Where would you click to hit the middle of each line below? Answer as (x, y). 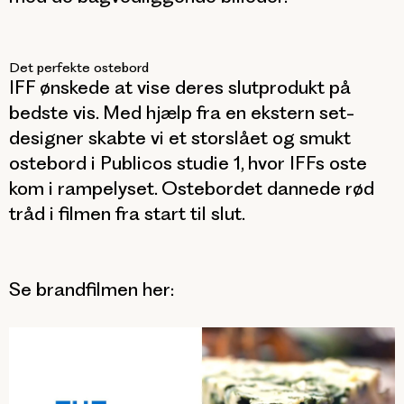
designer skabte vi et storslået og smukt (180, 138)
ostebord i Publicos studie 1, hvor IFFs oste (188, 163)
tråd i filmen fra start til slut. (127, 213)
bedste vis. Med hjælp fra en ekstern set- (182, 112)
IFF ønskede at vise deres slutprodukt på (180, 87)
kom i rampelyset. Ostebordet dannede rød (192, 188)
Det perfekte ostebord (79, 68)
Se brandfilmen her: (92, 289)
